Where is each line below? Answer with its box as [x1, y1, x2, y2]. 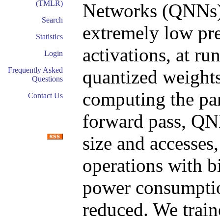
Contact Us [28, 91, 63, 100]
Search [42, 16, 63, 24]
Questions [32, 75, 63, 83]
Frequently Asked [8, 66, 63, 74]
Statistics [36, 32, 63, 41]
